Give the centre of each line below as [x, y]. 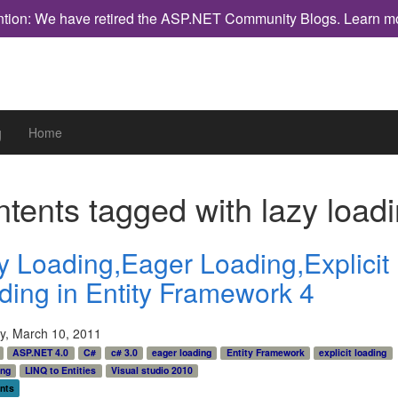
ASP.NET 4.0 [41, 352]
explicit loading [353, 352]
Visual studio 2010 [151, 370]
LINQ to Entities [61, 370]
